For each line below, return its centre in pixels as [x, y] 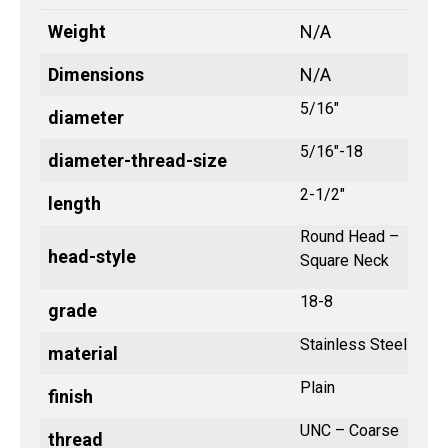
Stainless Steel [353, 344]
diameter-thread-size [137, 160]
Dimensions [96, 74]
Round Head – [349, 236]
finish [70, 396]
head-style [92, 256]
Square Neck [344, 260]
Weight [77, 31]
